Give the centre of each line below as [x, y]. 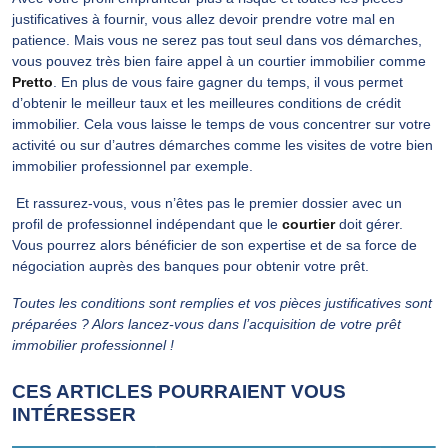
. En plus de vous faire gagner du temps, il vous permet [228, 81]
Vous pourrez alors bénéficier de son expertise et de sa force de [214, 244]
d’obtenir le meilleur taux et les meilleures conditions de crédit [206, 102]
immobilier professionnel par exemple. [132, 165]
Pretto [32, 81]
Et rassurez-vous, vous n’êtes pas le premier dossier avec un [207, 202]
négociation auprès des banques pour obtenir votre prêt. [190, 265]
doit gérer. [369, 223]
